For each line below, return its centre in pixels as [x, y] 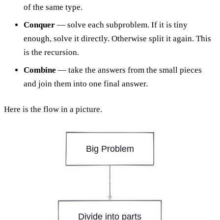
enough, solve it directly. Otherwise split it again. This [117, 38]
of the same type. [53, 7]
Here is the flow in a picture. [53, 109]
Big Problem [110, 149]
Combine [40, 70]
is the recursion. [51, 52]
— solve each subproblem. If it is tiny [121, 25]
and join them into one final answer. [86, 83]
